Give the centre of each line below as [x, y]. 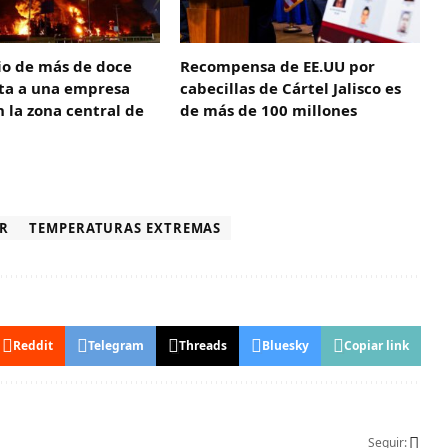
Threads [203, 346]
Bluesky [286, 346]
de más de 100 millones [269, 110]
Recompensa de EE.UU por [278, 66]
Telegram [116, 346]
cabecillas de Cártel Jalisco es [291, 88]
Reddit [33, 346]
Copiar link [377, 346]
